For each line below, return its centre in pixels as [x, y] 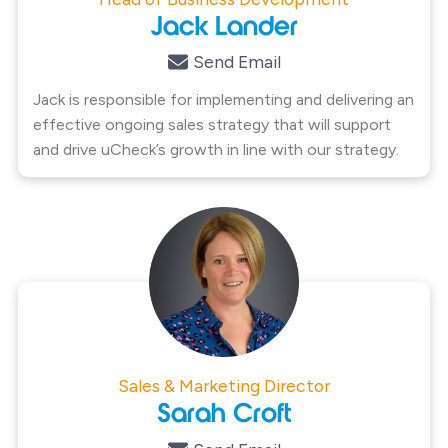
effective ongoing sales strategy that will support [211, 124]
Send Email [236, 61]
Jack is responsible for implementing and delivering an [223, 99]
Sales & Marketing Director [224, 385]
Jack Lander [224, 28]
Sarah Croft [224, 416]
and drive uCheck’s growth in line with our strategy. [215, 149]
